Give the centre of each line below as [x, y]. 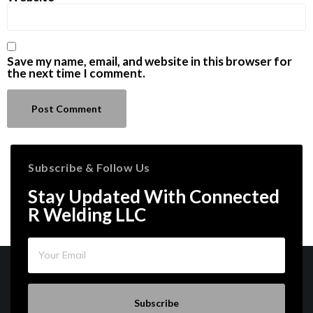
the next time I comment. [76, 73]
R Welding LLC [87, 215]
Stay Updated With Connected [154, 197]
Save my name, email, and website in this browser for [150, 61]
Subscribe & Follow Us [89, 168]
